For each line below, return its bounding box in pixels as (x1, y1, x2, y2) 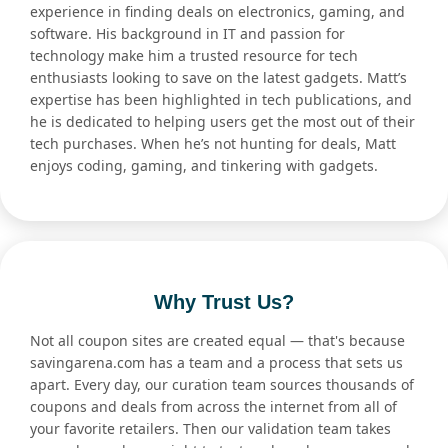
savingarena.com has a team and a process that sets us (30, 353, 403, 373)
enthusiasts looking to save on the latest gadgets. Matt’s (30, 68, 407, 88)
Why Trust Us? (154, 291, 294, 314)
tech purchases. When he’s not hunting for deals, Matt (30, 134, 396, 154)
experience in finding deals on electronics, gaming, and (30, 2, 405, 22)
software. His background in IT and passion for (30, 24, 345, 44)
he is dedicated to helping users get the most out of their (30, 112, 415, 132)
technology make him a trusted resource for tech (30, 46, 358, 66)
